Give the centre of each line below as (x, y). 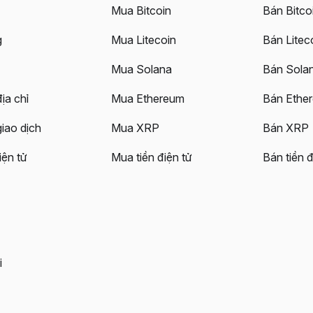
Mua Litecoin (144, 40)
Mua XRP (136, 128)
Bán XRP (285, 128)
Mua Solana (142, 70)
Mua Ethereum (148, 99)
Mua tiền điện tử (152, 158)
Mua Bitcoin (141, 11)
